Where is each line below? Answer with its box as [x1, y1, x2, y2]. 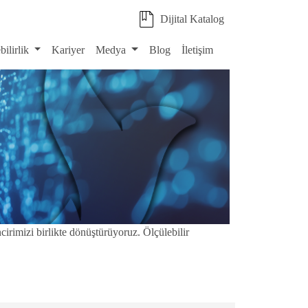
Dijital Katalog [160, 13, 224, 25]
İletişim [181, 44, 213, 56]
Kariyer [52, 44, 85, 56]
